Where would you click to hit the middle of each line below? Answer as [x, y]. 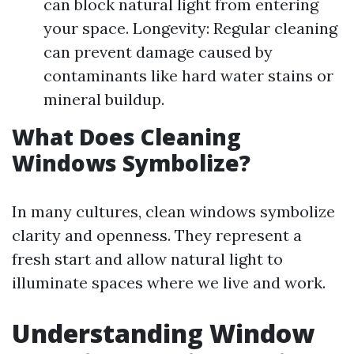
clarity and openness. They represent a [157, 235]
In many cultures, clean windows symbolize [173, 211]
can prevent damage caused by [158, 52]
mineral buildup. [104, 99]
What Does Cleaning [126, 137]
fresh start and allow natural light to [147, 259]
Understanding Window [163, 333]
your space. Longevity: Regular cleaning [190, 28]
